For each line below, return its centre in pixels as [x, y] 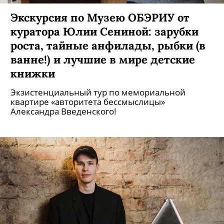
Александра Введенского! [63, 111]
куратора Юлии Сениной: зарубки [104, 31]
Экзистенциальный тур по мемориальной [98, 92]
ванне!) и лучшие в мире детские [103, 59]
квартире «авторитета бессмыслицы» [88, 102]
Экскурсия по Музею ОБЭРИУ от [100, 17]
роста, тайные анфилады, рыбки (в [108, 45]
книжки [33, 73]
